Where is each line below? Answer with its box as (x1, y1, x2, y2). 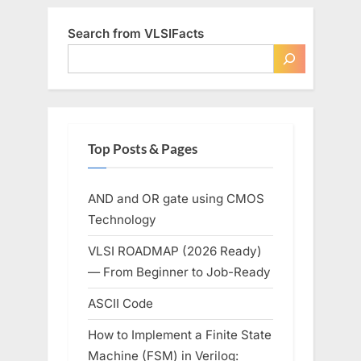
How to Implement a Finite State (88, 327, 272, 343)
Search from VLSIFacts (68, 25, 204, 41)
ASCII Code (88, 296, 153, 312)
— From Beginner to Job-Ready (88, 263, 271, 280)
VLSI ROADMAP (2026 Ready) (88, 243, 262, 259)
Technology (88, 211, 156, 227)
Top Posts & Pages (88, 141, 197, 158)
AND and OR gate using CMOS (88, 190, 264, 206)
